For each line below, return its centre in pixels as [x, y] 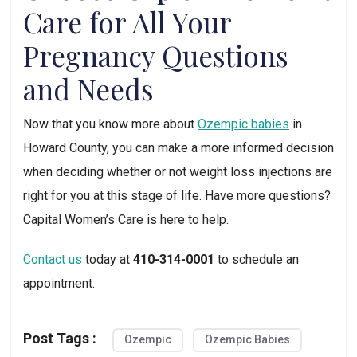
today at [108, 259]
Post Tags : [60, 338]
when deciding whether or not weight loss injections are [178, 171]
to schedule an [257, 259]
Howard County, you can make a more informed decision [178, 147]
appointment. [59, 283]
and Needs [88, 88]
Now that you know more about [110, 124]
